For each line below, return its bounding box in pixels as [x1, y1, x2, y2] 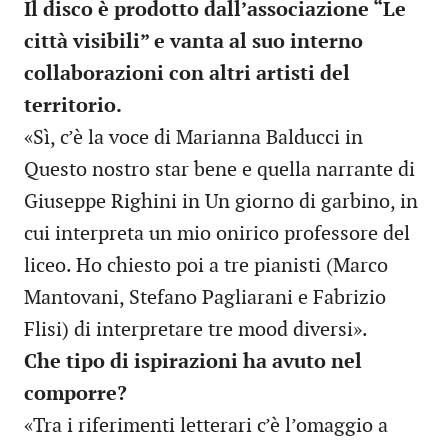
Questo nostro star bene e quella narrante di [24, 158, 415, 183]
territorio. [24, 94, 122, 119]
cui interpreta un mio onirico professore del [24, 222, 410, 247]
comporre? [24, 382, 127, 407]
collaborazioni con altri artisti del [24, 62, 350, 87]
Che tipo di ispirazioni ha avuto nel [24, 350, 362, 375]
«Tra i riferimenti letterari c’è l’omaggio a [24, 414, 388, 439]
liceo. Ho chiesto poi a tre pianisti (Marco [24, 254, 388, 279]
